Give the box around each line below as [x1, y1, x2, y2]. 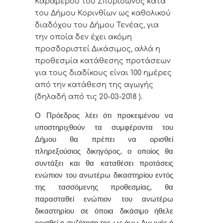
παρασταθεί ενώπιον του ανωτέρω [35, 195, 173, 204]
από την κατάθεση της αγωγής [35, 80, 153, 89]
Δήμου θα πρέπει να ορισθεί [35, 135, 173, 144]
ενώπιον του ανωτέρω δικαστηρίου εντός [35, 171, 173, 180]
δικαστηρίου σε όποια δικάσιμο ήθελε [35, 207, 173, 216]
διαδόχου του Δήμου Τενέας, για [35, 20, 159, 29]
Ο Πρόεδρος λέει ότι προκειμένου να [35, 111, 173, 120]
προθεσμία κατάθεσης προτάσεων [35, 56, 171, 65]
